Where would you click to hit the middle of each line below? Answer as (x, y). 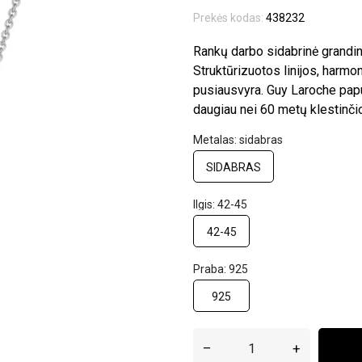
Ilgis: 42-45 (220, 204)
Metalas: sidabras (238, 140)
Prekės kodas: (228, 18)
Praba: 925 (221, 269)
